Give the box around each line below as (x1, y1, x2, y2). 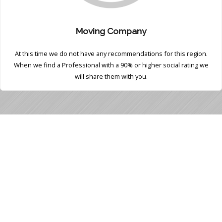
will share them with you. (74, 72, 148, 81)
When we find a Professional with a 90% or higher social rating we (13, 60, 209, 70)
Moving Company (76, 26, 146, 37)
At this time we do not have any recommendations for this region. (14, 49, 208, 58)
